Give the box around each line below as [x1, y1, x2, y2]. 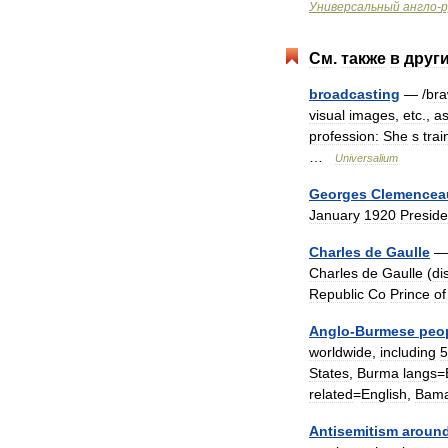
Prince [390, 286, 430, 302]
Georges [309, 186, 367, 202]
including [380, 344, 436, 360]
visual [309, 107, 345, 123]
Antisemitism [309, 423, 398, 439]
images [349, 107, 395, 123]
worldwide [309, 344, 372, 360]
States [309, 365, 349, 381]
